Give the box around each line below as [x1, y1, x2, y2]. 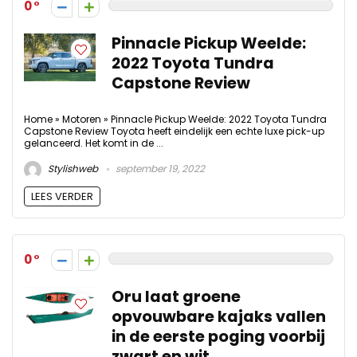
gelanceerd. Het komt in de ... [24, 135, 163, 150]
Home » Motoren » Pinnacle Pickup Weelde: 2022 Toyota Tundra [24, 112, 327, 126]
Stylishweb [45, 162, 98, 176]
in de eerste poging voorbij [112, 326, 325, 348]
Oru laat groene [112, 286, 241, 308]
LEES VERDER [31, 189, 93, 205]
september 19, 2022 [113, 162, 205, 176]
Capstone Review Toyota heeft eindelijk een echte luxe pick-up [24, 124, 324, 138]
